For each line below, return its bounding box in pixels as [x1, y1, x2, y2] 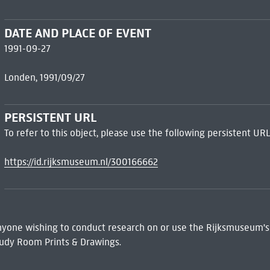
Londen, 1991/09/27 [4, 71, 85, 83]
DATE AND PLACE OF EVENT [4, 25, 151, 41]
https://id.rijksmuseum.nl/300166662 [4, 156, 158, 168]
